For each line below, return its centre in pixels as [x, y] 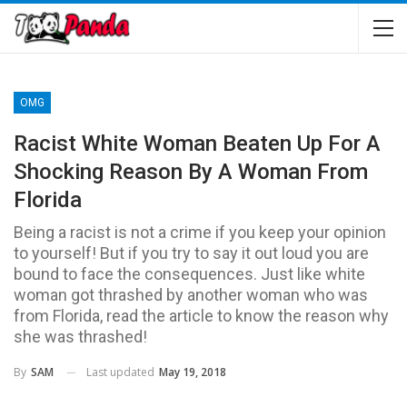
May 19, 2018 [193, 372]
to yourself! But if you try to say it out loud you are [191, 253]
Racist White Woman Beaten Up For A [197, 143]
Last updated [122, 372]
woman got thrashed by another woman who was [191, 294]
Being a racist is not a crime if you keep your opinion [200, 232]
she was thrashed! [80, 336]
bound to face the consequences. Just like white [189, 273]
